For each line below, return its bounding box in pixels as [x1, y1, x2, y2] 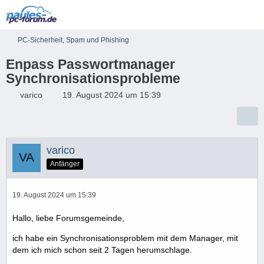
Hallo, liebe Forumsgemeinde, [12, 213, 124, 223]
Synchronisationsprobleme [6, 71, 180, 86]
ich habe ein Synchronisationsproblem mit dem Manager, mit [12, 233, 238, 243]
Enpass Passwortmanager [6, 57, 175, 72]
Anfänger [50, 159, 80, 168]
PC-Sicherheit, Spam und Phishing [18, 36, 129, 44]
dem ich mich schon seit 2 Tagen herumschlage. [12, 245, 192, 255]
